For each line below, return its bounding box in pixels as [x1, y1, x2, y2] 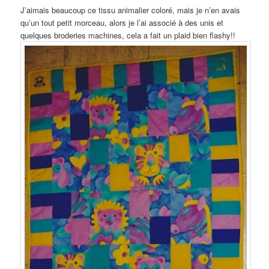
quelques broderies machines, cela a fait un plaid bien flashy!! [20, 29, 236, 41]
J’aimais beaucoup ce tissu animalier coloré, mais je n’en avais [20, 4, 241, 16]
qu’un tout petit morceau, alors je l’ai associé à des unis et [20, 16, 224, 28]
